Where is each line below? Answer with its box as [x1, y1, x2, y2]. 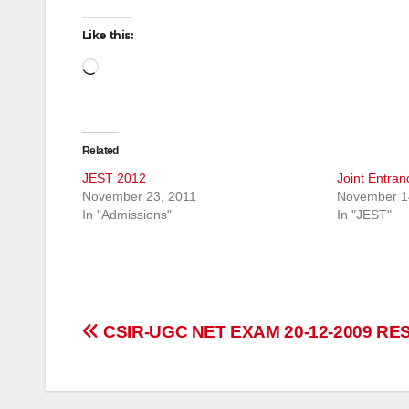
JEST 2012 [82, 171, 146, 186]
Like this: [82, 28, 132, 43]
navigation [81, 358, 229, 394]
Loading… [98, 57, 165, 73]
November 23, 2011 [82, 189, 196, 204]
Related [82, 144, 119, 158]
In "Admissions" [82, 207, 172, 223]
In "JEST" [337, 207, 392, 223]
